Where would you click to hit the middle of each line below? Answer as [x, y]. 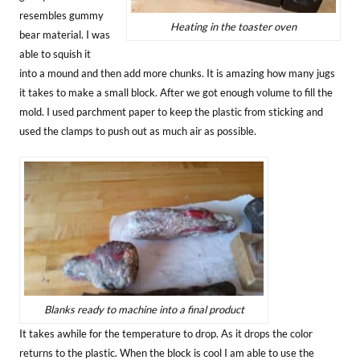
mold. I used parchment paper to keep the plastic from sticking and [171, 111]
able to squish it [55, 53]
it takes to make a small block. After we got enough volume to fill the [176, 92]
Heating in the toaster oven [233, 27]
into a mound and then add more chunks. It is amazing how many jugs [177, 73]
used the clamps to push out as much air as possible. [138, 131]
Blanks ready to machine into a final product [144, 310]
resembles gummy [61, 15]
